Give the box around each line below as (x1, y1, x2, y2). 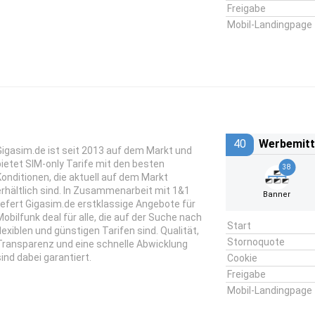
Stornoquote (226, 236, 285, 247)
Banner (263, 190, 291, 199)
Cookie (226, 252, 257, 264)
